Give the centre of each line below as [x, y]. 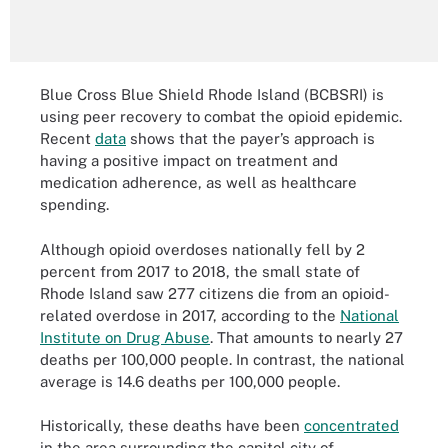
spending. [74, 204]
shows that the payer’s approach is [250, 138]
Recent [67, 138]
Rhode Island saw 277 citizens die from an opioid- [215, 293]
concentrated [351, 425]
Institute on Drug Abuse [125, 337]
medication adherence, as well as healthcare [198, 182]
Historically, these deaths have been [172, 425]
